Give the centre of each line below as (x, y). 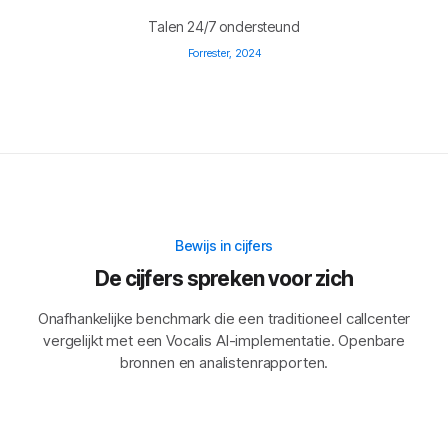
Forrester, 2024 (224, 53)
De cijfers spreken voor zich (224, 278)
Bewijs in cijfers (224, 245)
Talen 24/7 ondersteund (224, 26)
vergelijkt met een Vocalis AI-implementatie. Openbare (224, 340)
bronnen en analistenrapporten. (224, 362)
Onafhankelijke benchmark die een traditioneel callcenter (224, 318)
